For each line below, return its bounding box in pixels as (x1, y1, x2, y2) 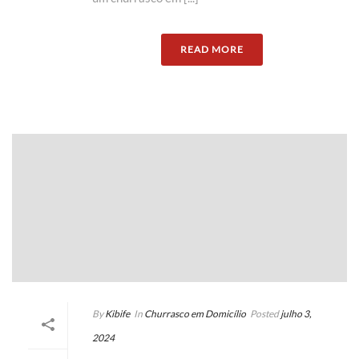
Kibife (105, 307, 130, 320)
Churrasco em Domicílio (144, 307, 246, 320)
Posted (250, 307, 279, 320)
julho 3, (280, 307, 312, 320)
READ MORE (179, 43, 244, 56)
